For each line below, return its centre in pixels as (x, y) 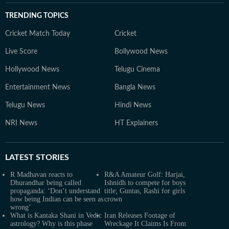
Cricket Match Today (38, 34)
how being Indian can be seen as (57, 199)
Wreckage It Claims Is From (145, 224)
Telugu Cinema (137, 70)
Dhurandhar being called (46, 183)
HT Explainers (136, 123)
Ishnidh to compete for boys (145, 183)
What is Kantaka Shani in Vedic (56, 215)
